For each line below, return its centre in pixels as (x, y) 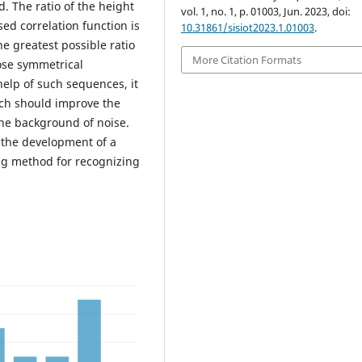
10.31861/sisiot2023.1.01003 (248, 27)
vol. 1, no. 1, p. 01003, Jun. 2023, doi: (266, 11)
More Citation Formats (247, 59)
